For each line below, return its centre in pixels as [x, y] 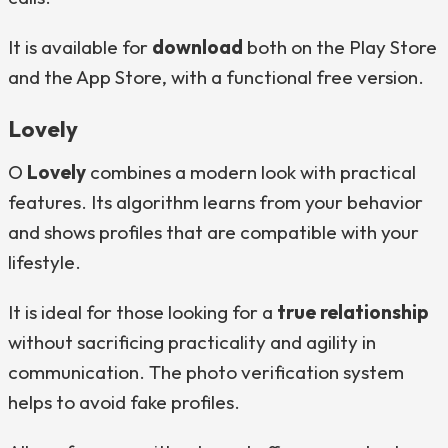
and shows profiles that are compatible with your [213, 232]
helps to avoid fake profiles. [124, 402]
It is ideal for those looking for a [142, 312]
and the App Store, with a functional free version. [216, 77]
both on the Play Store [340, 47]
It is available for [80, 47]
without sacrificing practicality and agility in [192, 342]
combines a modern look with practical [251, 172]
